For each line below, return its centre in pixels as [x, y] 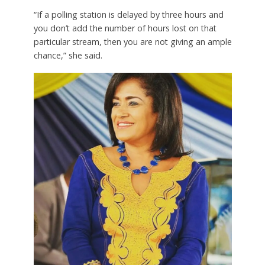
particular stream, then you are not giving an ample [132, 41]
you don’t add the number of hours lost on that [125, 28]
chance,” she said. [68, 55]
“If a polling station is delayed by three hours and [128, 14]
